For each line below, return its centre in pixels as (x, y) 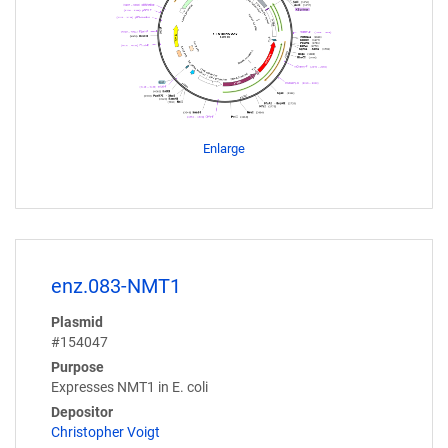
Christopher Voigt (105, 432)
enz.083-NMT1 (116, 286)
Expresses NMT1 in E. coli (129, 387)
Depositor (82, 412)
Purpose (77, 367)
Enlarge (224, 149)
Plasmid (77, 322)
